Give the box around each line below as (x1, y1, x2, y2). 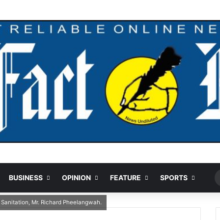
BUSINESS (8, 173, 43, 182)
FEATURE (110, 173, 141, 182)
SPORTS (160, 173, 188, 182)
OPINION (61, 173, 91, 182)
